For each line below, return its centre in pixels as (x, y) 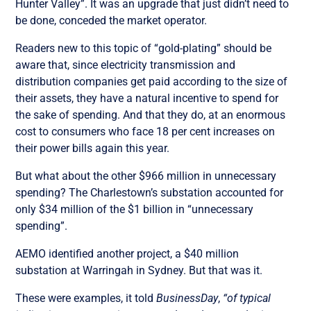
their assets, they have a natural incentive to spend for (147, 98)
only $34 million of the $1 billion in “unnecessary (135, 209)
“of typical (247, 298)
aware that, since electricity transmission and (126, 65)
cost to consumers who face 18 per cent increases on (145, 131)
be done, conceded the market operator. (111, 20)
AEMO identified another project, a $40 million (127, 253)
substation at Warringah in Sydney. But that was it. (139, 270)
